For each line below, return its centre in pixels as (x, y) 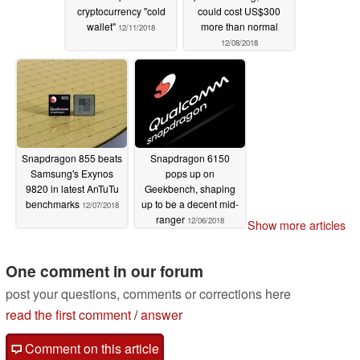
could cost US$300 (239, 10)
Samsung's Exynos (72, 173)
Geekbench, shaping (190, 188)
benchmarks (53, 203)
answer (162, 315)
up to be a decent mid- (190, 203)
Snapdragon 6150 (190, 157)
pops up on (190, 173)
